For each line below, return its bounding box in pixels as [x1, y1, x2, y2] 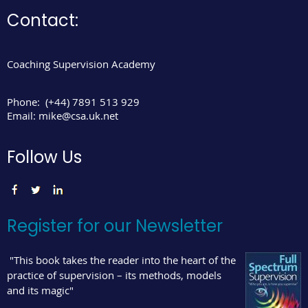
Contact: [7, 9, 78, 32]
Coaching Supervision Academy [7, 57, 155, 71]
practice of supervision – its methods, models [7, 268, 221, 283]
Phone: [7, 95, 40, 109]
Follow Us [7, 146, 82, 169]
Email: [7, 109, 38, 123]
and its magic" [7, 283, 74, 298]
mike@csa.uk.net [38, 109, 118, 123]
